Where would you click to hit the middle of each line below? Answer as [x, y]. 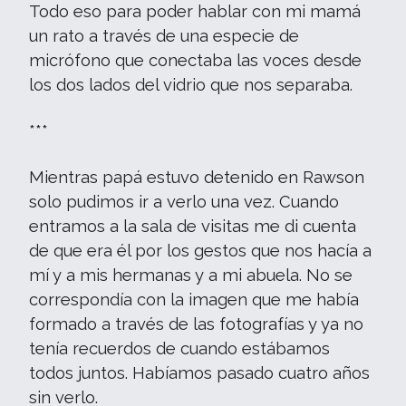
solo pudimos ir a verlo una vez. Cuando [184, 202]
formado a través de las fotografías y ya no [196, 324]
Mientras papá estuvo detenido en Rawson [197, 177]
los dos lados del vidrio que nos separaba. [191, 85]
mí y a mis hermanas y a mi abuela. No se [191, 275]
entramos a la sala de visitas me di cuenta [193, 226]
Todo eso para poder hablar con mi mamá [195, 11]
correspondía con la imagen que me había [194, 300]
